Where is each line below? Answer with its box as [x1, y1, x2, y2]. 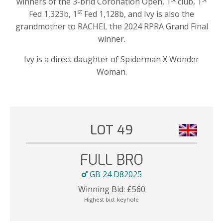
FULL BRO [80, 150, 143, 170]
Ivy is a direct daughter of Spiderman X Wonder [24, 53, 199, 65]
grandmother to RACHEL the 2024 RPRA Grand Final [15, 20, 208, 32]
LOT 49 [90, 121, 133, 138]
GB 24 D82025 [87, 169, 142, 180]
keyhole [117, 195, 139, 203]
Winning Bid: [78, 183, 125, 195]
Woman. [96, 66, 127, 77]
